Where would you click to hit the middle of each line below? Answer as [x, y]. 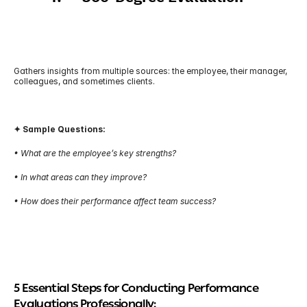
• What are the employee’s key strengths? [95, 153]
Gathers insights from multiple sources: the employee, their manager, [150, 71]
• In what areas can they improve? [80, 177]
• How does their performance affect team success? [115, 201]
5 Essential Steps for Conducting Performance [136, 290]
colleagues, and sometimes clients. [84, 81]
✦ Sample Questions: [60, 129]
